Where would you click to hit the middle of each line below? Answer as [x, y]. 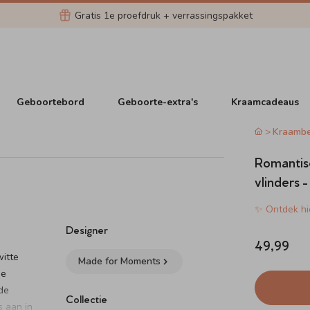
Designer [87, 229]
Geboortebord [51, 102]
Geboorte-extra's [158, 102]
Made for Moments [120, 261]
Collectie [87, 299]
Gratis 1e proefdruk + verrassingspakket [163, 15]
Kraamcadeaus [265, 102]
